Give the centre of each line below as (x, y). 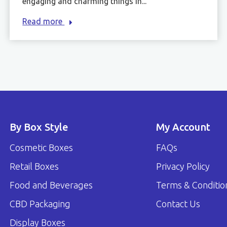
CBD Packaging (40, 203)
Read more (44, 21)
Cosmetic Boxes (42, 147)
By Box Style (39, 127)
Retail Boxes (34, 166)
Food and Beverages (51, 185)
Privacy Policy (183, 166)
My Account (183, 127)
